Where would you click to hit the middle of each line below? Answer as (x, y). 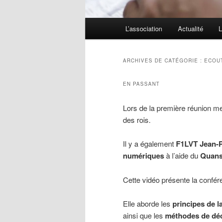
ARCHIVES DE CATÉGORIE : (164, 61)
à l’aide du (182, 156)
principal (99, 36)
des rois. (137, 119)
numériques (143, 156)
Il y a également (149, 144)
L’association (144, 29)
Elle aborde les (148, 203)
